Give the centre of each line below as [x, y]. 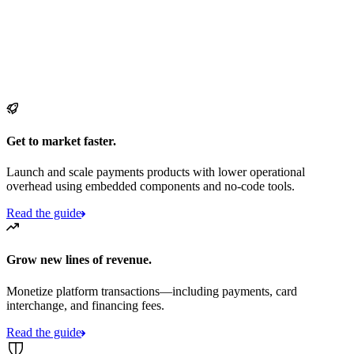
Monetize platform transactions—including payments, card [152, 291]
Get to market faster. [61, 141]
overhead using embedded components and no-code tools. [151, 186]
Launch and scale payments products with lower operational [156, 172]
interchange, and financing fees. [85, 305]
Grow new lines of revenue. [79, 260]
